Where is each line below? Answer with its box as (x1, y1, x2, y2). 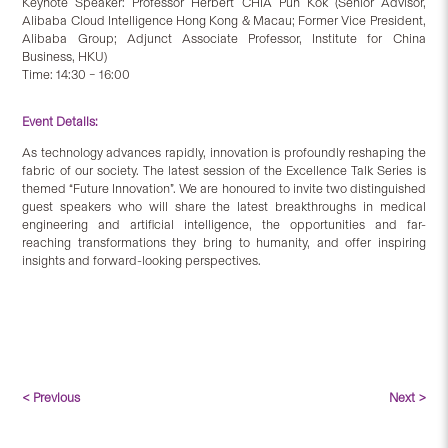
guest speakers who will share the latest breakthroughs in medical (22, 198, 426, 214)
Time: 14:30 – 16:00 (22, 66, 131, 82)
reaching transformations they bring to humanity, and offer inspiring (22, 234, 426, 250)
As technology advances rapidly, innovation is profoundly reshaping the (22, 144, 426, 160)
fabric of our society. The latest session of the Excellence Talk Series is (22, 162, 426, 178)
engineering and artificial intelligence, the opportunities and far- (22, 216, 426, 232)
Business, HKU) (22, 48, 108, 64)
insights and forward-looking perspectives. (22, 252, 262, 268)
